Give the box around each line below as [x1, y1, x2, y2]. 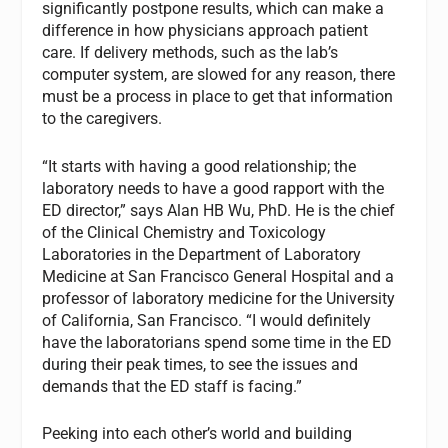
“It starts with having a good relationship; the [42, 156, 357, 176]
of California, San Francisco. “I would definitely [42, 310, 372, 330]
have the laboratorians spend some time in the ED [42, 332, 393, 352]
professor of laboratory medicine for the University [42, 288, 396, 308]
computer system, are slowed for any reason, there [42, 64, 396, 84]
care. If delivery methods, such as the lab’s [42, 42, 339, 62]
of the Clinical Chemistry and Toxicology [42, 222, 327, 242]
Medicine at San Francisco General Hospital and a [42, 266, 395, 286]
